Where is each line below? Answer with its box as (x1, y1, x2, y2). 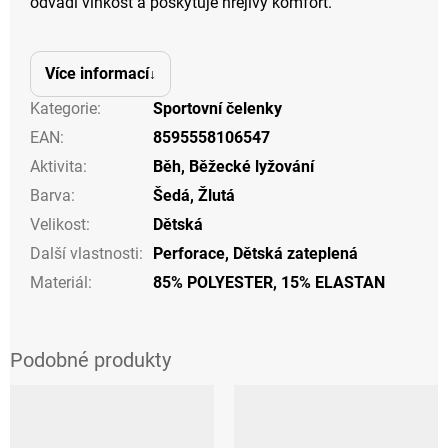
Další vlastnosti (30, 243, 139, 263)
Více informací (45, 63, 149, 83)
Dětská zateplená (233, 243, 358, 263)
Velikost (30, 214, 86, 234)
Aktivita (30, 156, 83, 176)
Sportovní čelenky (153, 98, 282, 118)
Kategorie (30, 98, 97, 118)
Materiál (30, 272, 88, 292)
